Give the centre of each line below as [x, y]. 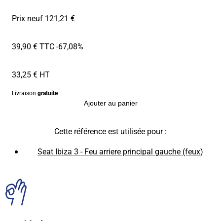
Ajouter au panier [110, 103]
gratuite [48, 92]
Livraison [25, 92]
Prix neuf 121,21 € [43, 18]
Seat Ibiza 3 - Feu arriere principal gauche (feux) [120, 151]
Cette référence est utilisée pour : [110, 131]
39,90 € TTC [33, 46]
